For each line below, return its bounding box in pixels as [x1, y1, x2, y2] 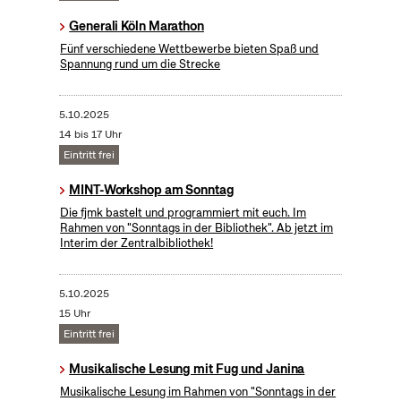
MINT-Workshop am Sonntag [69, 182, 235, 199]
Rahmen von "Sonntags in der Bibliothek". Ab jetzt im [60, 220, 334, 236]
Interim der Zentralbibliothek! [60, 235, 214, 252]
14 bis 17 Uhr [58, 127, 122, 142]
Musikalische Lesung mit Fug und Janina [69, 361, 305, 378]
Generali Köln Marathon [69, 18, 204, 35]
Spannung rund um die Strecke [60, 56, 221, 73]
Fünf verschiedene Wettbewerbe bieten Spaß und [60, 41, 320, 57]
